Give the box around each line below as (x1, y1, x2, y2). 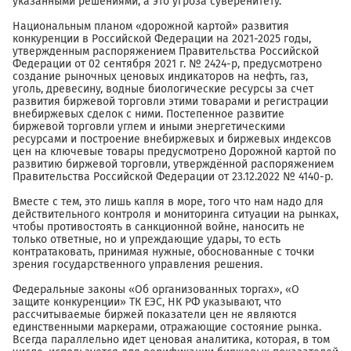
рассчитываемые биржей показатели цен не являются (13, 308, 297, 322)
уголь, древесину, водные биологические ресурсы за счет (13, 82, 313, 96)
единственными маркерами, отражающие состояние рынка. (13, 320, 321, 335)
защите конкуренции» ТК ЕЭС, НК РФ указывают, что (13, 295, 281, 309)
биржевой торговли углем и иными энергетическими (13, 120, 285, 134)
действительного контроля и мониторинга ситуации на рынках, (13, 208, 338, 222)
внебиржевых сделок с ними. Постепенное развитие (13, 107, 284, 121)
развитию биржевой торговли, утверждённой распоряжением (13, 157, 334, 172)
